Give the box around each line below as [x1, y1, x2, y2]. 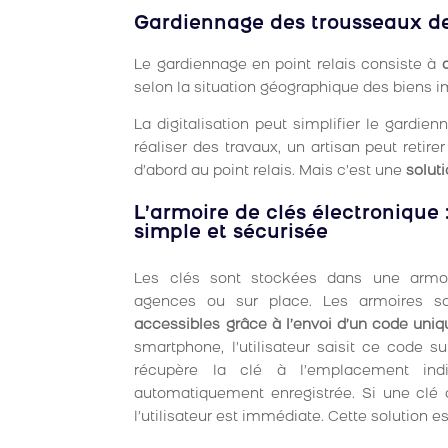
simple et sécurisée [134, 223, 329, 243]
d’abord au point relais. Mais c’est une [134, 164, 407, 180]
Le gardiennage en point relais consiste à [134, 58, 442, 74]
